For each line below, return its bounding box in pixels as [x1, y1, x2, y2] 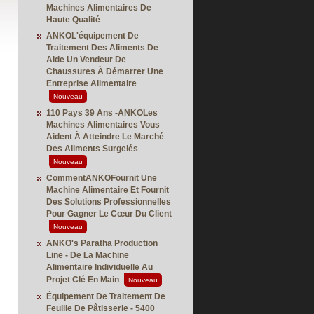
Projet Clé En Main [46, 275, 119, 285]
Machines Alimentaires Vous [46, 120, 160, 130]
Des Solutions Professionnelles [46, 197, 171, 207]
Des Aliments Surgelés [46, 144, 138, 153]
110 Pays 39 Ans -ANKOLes [46, 108, 158, 118]
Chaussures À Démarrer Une [46, 67, 163, 76]
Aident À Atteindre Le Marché [46, 132, 164, 142]
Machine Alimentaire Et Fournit [46, 185, 169, 195]
